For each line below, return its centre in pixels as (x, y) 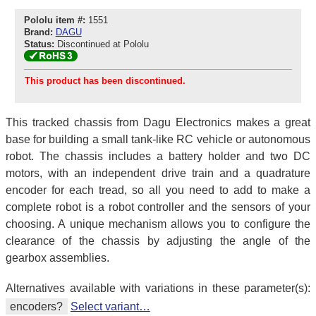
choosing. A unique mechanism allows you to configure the (158, 224)
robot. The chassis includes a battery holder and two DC (158, 156)
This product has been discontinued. (105, 81)
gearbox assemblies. (57, 257)
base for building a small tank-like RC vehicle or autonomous (158, 139)
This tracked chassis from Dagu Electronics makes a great (158, 122)
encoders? (37, 307)
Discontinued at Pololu (104, 44)
